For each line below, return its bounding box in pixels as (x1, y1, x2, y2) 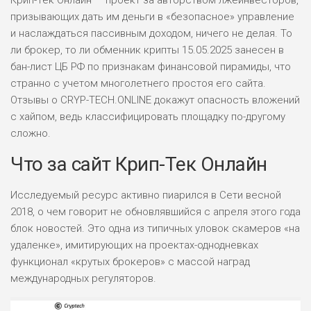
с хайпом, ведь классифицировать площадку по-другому (10, 110, 285, 123)
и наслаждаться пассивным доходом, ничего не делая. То (10, 27, 292, 40)
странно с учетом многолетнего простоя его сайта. (10, 77, 266, 90)
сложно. (10, 127, 51, 140)
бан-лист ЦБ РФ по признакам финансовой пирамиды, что (10, 60, 291, 73)
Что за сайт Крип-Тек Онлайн (10, 153, 267, 176)
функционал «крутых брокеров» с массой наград (10, 255, 250, 268)
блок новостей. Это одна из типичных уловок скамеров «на (10, 222, 300, 235)
